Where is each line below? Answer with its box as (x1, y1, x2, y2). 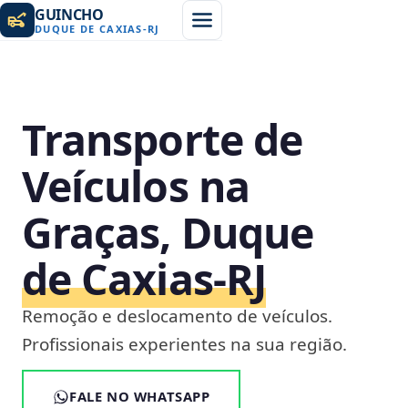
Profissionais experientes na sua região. (22, 332, 347, 356)
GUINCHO (35, 4, 104, 25)
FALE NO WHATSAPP (69, 387, 210, 405)
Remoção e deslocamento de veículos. (22, 304, 332, 328)
